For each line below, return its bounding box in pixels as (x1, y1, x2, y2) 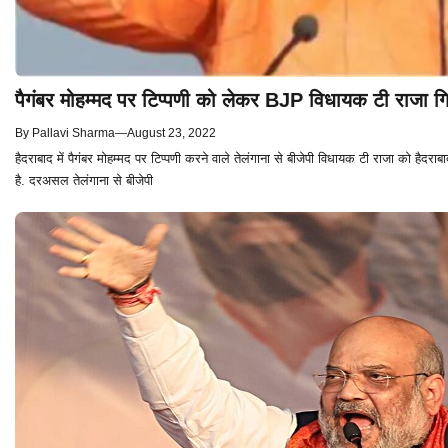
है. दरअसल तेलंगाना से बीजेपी (15, 172, 153, 188)
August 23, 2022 (127, 125, 216, 140)
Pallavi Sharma (32, 125, 115, 140)
